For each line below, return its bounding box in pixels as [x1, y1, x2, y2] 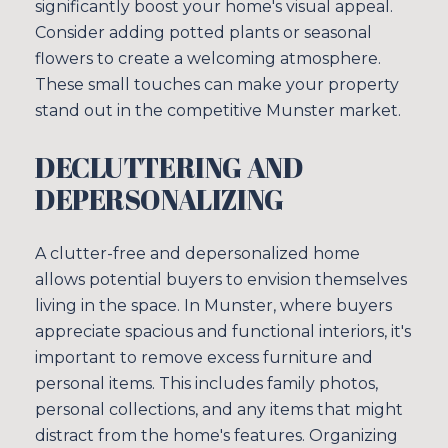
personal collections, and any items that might [35, 400, 403, 420]
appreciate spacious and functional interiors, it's [35, 322, 411, 342]
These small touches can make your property [35, 75, 399, 95]
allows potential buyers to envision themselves [35, 270, 407, 290]
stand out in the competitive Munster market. [35, 101, 401, 121]
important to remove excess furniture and [35, 348, 373, 368]
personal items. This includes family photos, [35, 374, 378, 394]
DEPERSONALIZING [35, 179, 284, 218]
